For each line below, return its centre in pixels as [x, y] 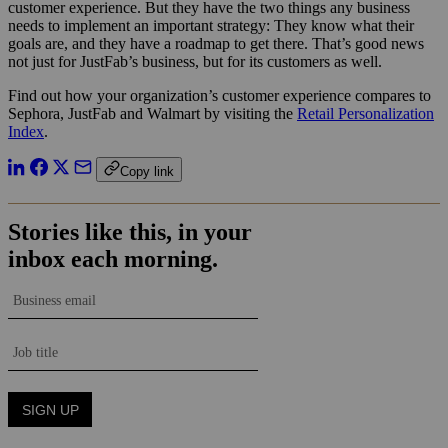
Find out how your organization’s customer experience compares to [219, 95]
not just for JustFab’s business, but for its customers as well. [195, 61]
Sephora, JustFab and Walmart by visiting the [152, 113]
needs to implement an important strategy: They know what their [211, 25]
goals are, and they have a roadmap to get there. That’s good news [216, 43]
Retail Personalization [365, 113]
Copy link [147, 171]
